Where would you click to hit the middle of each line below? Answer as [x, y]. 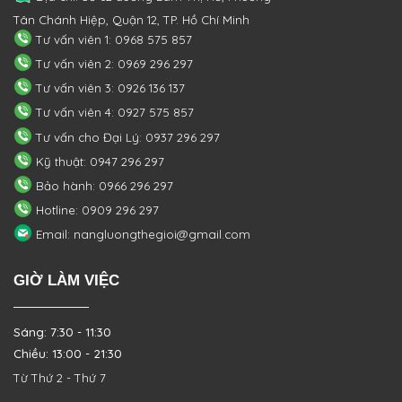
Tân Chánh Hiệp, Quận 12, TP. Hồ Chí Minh [131, 19]
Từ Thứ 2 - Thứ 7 [60, 378]
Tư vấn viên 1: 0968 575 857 [112, 39]
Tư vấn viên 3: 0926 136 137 [108, 88]
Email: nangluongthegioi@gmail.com [141, 235]
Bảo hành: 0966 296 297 [102, 185]
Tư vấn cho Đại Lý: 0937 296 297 [126, 137]
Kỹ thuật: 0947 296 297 [98, 161]
